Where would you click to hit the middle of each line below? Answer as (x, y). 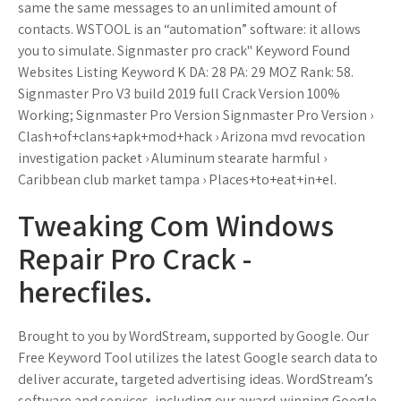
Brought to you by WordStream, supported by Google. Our (193, 336)
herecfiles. (85, 291)
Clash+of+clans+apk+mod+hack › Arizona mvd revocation (192, 137)
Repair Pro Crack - (135, 258)
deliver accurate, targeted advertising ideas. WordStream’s (196, 379)
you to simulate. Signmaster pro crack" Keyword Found (184, 51)
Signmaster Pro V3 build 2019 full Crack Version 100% (179, 94)
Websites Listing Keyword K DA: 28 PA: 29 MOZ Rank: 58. (186, 72)
